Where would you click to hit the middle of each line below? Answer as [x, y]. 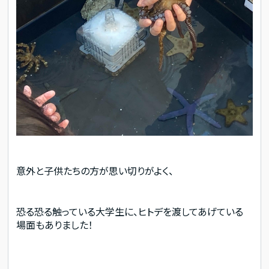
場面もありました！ [55, 225]
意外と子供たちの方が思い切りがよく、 [95, 171]
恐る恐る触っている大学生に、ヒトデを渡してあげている [130, 212]
